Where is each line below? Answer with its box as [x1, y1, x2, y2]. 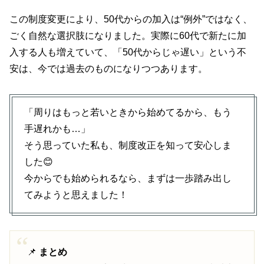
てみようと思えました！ [24, 190, 128, 200]
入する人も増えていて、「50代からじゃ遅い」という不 [9, 47, 246, 58]
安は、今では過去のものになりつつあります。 [9, 64, 207, 74]
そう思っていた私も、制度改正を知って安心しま [24, 140, 232, 151]
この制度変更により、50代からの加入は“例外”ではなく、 [9, 14, 252, 25]
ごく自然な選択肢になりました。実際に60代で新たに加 [9, 31, 246, 41]
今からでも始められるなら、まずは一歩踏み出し [24, 173, 232, 184]
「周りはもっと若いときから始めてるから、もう [24, 107, 232, 118]
